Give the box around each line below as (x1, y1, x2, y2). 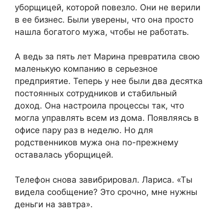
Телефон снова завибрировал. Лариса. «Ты (15, 174, 192, 185)
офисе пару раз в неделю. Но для (15, 125, 153, 136)
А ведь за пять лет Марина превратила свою (15, 52, 200, 62)
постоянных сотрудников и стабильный (15, 88, 177, 99)
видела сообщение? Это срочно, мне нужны (15, 187, 197, 197)
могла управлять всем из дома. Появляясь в (15, 113, 199, 123)
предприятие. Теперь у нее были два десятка (15, 76, 203, 86)
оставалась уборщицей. (15, 150, 113, 160)
